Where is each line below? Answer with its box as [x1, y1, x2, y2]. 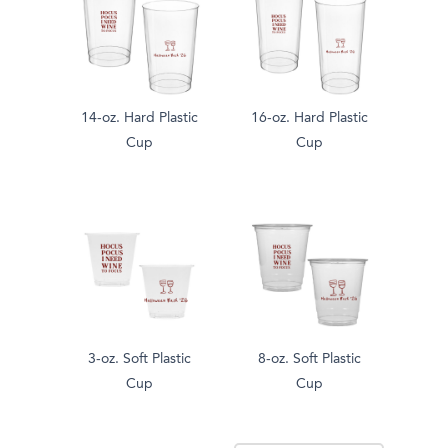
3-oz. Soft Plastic [87, 352, 191, 367]
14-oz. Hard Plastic [80, 111, 198, 126]
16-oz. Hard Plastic [250, 111, 368, 126]
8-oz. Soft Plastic [257, 352, 361, 367]
